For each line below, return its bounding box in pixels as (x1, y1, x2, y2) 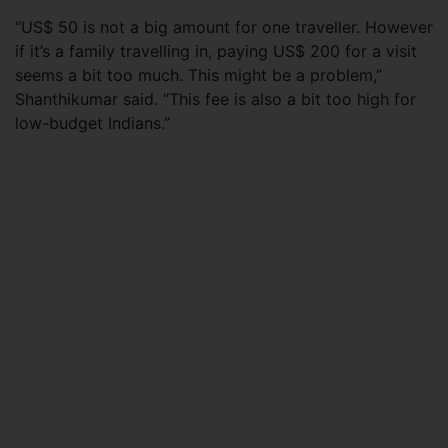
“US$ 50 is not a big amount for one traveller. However (15, 17, 433, 37)
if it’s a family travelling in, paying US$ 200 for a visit (15, 41, 417, 61)
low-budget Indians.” (15, 113, 170, 133)
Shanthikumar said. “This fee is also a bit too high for (15, 89, 416, 109)
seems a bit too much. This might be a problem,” (15, 65, 382, 85)
